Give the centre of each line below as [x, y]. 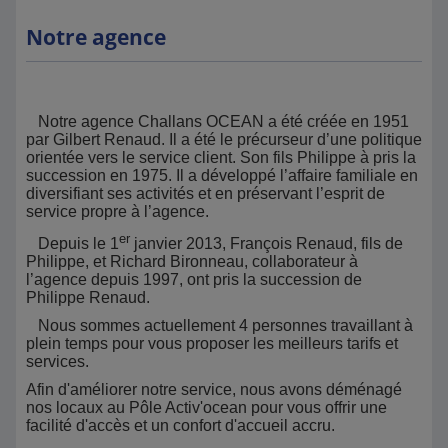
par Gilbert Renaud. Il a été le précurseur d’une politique [224, 139]
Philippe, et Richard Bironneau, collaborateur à [192, 262]
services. [57, 362]
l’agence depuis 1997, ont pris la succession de [194, 280]
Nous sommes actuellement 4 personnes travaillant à [219, 326]
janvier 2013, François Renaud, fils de [268, 244]
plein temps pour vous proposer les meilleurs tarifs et [212, 344]
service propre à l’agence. [117, 211]
